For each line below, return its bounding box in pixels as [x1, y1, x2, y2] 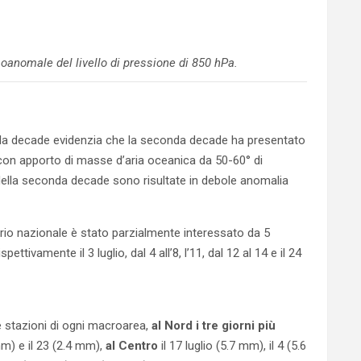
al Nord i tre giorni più [151, 318, 276, 333]
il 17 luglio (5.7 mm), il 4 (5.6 [158, 338, 306, 353]
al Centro [106, 338, 158, 353]
